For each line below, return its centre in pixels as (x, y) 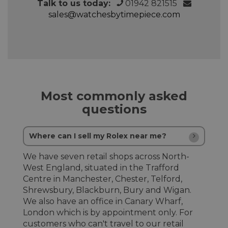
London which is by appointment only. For (108, 212)
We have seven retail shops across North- (106, 156)
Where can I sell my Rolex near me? (98, 136)
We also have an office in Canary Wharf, (103, 201)
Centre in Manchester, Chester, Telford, (103, 179)
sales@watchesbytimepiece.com (114, 14)
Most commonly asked (114, 96)
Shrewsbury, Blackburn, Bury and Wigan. (107, 190)
